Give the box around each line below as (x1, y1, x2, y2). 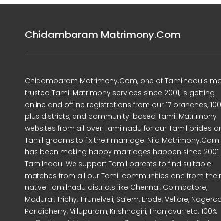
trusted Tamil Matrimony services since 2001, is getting (25, 88, 215, 98)
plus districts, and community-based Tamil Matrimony (25, 111, 217, 121)
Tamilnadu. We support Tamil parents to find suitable (25, 159, 211, 169)
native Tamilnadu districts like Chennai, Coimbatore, (25, 183, 207, 192)
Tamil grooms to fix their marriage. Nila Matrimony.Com (25, 135, 219, 145)
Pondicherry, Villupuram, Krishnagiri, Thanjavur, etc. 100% (25, 206, 218, 216)
